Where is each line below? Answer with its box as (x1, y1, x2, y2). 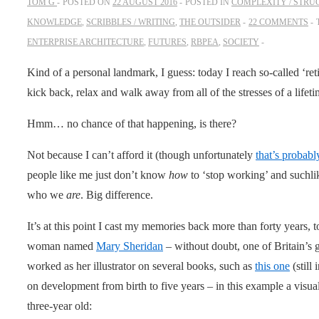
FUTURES (148, 36, 187, 47)
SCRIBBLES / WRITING (86, 16, 175, 27)
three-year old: (27, 299, 92, 312)
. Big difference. (80, 188, 153, 201)
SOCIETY (223, 36, 259, 47)
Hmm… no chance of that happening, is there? (27, 117, 236, 130)
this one (255, 259, 290, 272)
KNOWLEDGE (27, 16, 82, 27)
